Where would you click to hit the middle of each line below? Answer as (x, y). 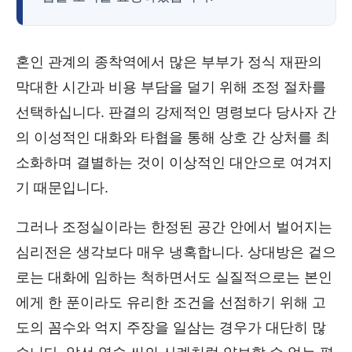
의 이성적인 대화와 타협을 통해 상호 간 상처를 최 (173, 137)
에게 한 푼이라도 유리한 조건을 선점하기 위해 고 (171, 302)
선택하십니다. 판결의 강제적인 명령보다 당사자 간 (176, 112)
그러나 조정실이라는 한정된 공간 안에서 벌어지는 (174, 227)
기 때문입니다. (62, 188)
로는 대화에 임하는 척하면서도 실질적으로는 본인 (174, 277)
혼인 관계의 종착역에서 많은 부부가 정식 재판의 (169, 62)
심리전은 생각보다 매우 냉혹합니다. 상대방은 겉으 (176, 252)
